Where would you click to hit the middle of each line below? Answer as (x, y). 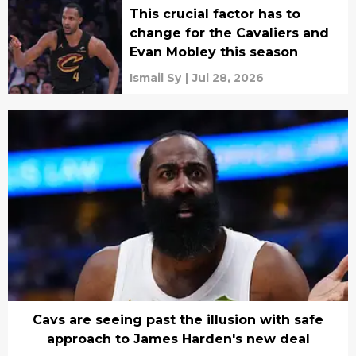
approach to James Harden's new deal (178, 339)
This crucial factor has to (215, 14)
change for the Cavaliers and (229, 33)
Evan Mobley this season (213, 52)
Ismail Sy (155, 78)
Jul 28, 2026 (228, 78)
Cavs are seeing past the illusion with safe (178, 320)
